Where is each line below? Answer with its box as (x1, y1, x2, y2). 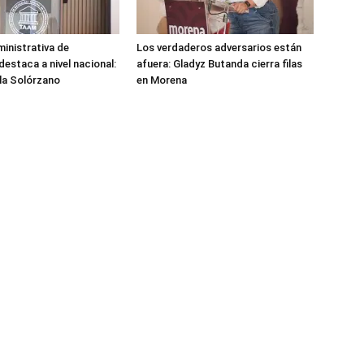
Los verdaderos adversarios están (136, 41, 301, 54)
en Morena (136, 74, 187, 87)
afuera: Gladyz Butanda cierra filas (136, 58, 302, 71)
